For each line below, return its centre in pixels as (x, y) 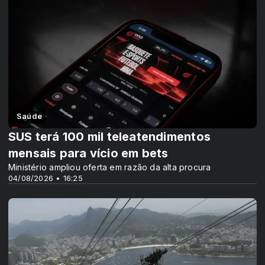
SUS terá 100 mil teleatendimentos (109, 136)
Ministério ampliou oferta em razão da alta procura (110, 167)
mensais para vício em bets (88, 153)
